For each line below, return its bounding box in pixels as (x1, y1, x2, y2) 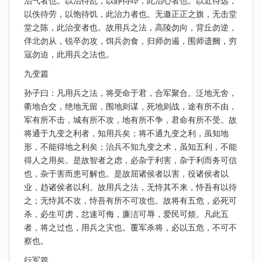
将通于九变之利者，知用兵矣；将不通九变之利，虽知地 (24, 129, 229, 138)
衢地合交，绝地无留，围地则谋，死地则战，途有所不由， (24, 102, 237, 111)
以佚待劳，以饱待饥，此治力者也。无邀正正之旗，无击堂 (24, 9, 237, 19)
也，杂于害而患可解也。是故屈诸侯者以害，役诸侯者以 (24, 169, 229, 178)
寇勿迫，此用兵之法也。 (24, 50, 114, 59)
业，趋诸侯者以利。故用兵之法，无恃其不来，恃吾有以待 (24, 182, 237, 192)
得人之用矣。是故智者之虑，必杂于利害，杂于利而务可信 (24, 156, 237, 165)
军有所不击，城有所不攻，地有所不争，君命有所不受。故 (24, 115, 237, 125)
